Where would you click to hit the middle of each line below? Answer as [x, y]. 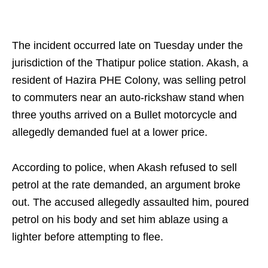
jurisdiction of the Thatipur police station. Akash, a [130, 63]
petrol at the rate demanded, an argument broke [126, 185]
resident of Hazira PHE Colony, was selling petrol [129, 80]
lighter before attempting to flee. [88, 237]
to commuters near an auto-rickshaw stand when [128, 98]
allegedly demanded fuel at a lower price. [110, 133]
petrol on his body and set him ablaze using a [120, 220]
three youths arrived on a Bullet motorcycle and [124, 115]
